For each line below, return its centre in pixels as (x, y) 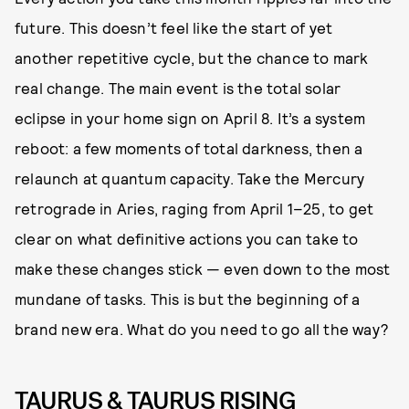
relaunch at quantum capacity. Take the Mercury (190, 178)
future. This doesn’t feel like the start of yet (174, 27)
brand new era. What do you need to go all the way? (202, 328)
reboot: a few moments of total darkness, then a (189, 147)
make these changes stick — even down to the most (203, 268)
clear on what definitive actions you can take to (187, 238)
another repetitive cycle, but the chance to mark (192, 57)
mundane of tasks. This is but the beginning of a (188, 298)
